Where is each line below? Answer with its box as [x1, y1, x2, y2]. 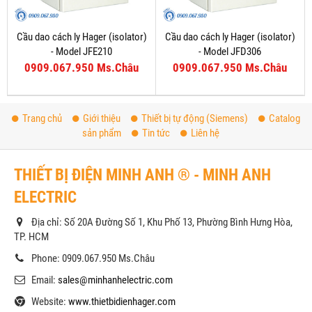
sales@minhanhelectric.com [58, 274, 173, 287]
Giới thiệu [83, 112, 120, 125]
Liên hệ [191, 127, 219, 140]
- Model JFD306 [198, 45, 261, 58]
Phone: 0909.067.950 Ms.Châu [31, 252, 155, 265]
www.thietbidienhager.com [68, 295, 175, 309]
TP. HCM [14, 231, 49, 244]
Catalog [269, 112, 300, 125]
